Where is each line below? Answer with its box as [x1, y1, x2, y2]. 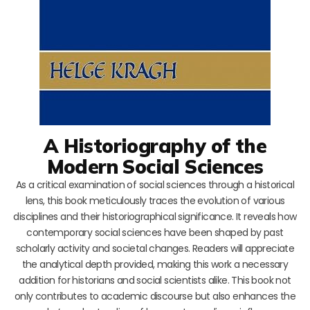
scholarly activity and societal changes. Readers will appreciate [15, 241, 295, 255]
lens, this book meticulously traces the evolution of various [25, 193, 285, 208]
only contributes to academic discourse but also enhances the [15, 289, 295, 303]
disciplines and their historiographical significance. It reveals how [13, 209, 297, 224]
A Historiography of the [43, 133, 267, 158]
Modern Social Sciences [46, 154, 264, 179]
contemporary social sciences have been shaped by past [26, 225, 284, 239]
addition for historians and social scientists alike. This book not [19, 273, 291, 287]
